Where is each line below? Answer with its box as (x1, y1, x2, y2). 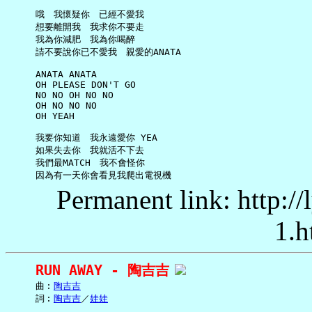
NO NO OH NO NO (8, 90, 114, 101)
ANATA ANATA (8, 69, 97, 80)
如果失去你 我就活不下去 (8, 145, 144, 156)
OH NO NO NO (8, 100, 97, 111)
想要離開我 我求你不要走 (8, 22, 144, 33)
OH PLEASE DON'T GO (8, 79, 136, 91)
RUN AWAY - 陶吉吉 (36, 262, 169, 279)
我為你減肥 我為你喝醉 (8, 34, 135, 45)
